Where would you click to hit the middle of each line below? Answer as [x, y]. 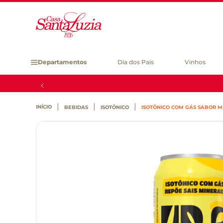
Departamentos [62, 62]
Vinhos [195, 62]
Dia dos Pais [136, 62]
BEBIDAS [76, 107]
